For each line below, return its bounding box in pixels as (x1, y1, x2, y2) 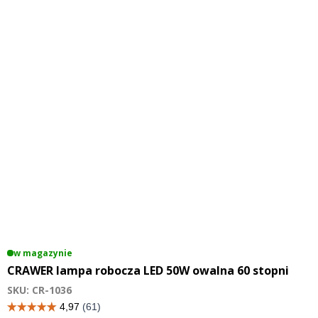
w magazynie (13, 247, 72, 259)
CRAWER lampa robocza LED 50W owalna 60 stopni (7, 263, 289, 279)
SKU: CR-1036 (7, 283, 72, 297)
